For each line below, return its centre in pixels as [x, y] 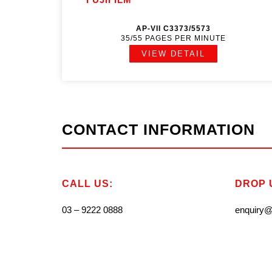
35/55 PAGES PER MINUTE [173, 38]
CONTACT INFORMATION [158, 129]
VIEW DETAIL [173, 54]
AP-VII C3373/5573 [173, 29]
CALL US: [87, 184]
